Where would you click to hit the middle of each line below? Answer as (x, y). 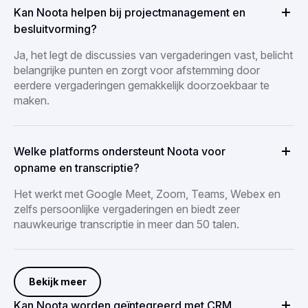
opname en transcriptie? (77, 167)
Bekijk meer (57, 282)
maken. (32, 100)
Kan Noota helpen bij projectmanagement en (130, 12)
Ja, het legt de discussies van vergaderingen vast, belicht (153, 55)
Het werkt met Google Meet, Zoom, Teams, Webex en (147, 194)
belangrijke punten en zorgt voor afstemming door (137, 70)
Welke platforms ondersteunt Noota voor (120, 151)
